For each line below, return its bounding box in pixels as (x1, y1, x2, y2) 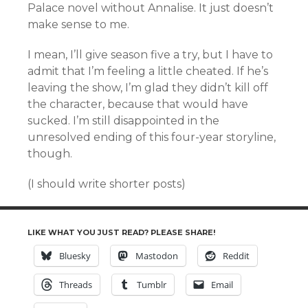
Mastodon (135, 250, 178, 262)
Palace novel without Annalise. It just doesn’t (27, 1, 274, 14)
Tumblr (137, 278, 166, 291)
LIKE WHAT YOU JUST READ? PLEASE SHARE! (27, 228, 215, 237)
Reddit (223, 250, 250, 262)
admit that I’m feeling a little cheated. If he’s (27, 65, 268, 78)
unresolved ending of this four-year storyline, (27, 131, 276, 144)
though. (27, 147, 72, 160)
